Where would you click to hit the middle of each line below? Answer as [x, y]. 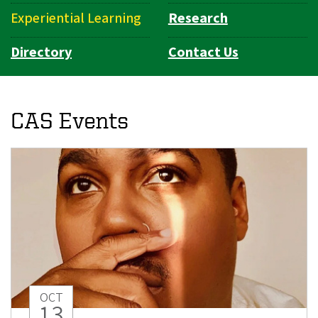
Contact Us [203, 52]
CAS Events [70, 120]
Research [198, 18]
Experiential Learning [76, 18]
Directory [41, 52]
